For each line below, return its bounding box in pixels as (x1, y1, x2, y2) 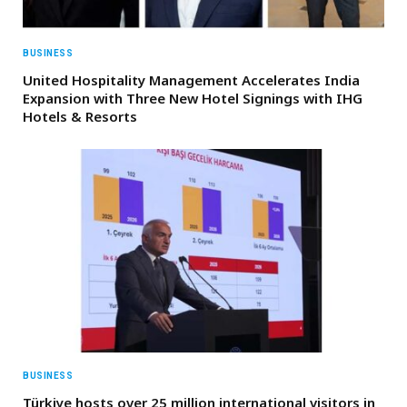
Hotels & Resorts (23, 106, 137, 125)
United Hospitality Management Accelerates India (23, 70, 360, 89)
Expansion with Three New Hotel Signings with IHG (23, 88, 362, 107)
